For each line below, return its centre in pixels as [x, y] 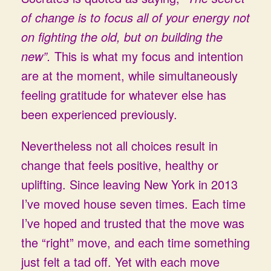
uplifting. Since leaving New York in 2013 [129, 184]
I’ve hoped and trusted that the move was [133, 223]
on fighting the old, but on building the [122, 37]
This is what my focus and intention [149, 56]
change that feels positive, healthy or [120, 165]
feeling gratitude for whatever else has [124, 95]
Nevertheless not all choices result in [119, 145]
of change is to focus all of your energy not [135, 17]
